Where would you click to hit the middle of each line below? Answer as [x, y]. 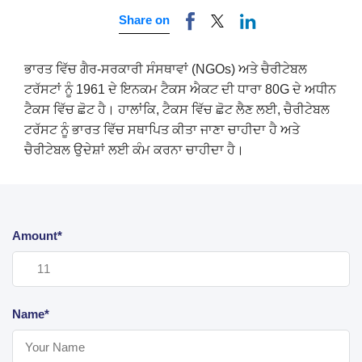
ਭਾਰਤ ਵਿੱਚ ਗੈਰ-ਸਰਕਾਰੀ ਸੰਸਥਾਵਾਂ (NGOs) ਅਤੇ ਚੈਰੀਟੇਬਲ [166, 69]
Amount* [37, 235]
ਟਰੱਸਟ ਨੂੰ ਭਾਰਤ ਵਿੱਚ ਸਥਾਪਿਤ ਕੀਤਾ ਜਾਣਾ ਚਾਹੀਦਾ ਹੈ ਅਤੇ [162, 129]
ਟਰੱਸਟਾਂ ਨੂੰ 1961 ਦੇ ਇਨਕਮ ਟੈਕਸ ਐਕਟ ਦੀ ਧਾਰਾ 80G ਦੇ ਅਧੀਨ [180, 89]
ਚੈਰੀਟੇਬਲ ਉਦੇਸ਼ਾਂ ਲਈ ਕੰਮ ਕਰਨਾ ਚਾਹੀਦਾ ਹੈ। [136, 149]
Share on [144, 20]
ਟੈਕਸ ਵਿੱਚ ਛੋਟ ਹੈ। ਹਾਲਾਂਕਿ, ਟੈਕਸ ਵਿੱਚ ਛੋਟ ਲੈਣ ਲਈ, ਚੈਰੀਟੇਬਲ [177, 109]
